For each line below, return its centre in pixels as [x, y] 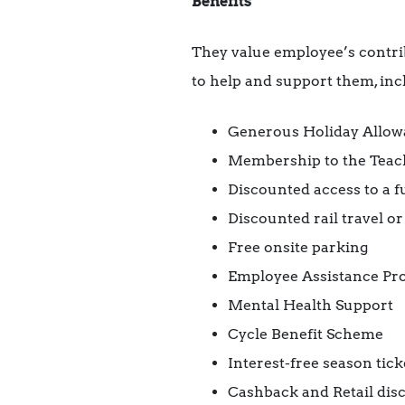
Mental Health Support [311, 306]
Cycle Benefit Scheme [306, 334]
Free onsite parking [298, 248]
